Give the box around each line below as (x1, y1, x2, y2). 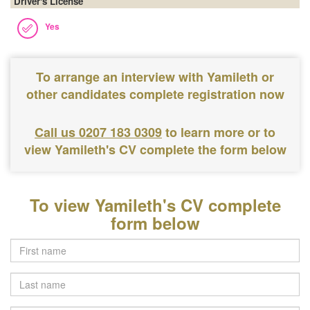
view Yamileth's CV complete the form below (24, 140, 286, 158)
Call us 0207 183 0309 (35, 123, 162, 141)
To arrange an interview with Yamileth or (36, 68, 274, 86)
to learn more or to (165, 123, 275, 141)
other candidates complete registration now (26, 85, 284, 103)
